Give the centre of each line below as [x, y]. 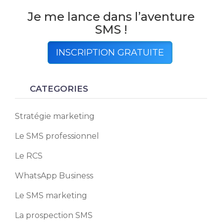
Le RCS [29, 156]
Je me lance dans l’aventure [111, 17]
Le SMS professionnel [57, 136]
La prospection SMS [54, 215]
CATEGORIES [59, 89]
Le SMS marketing [51, 195]
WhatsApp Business [54, 176]
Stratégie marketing [55, 116]
